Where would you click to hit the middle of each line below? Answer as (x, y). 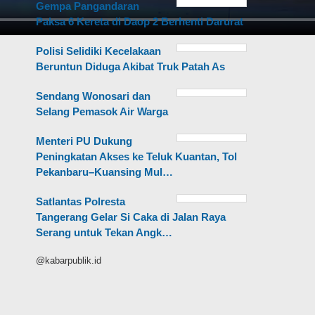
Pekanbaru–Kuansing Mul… (105, 172)
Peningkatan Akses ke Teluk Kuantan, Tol (137, 156)
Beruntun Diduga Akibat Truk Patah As (131, 66)
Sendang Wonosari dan (94, 96)
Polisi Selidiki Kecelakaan (99, 51)
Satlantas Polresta (81, 201)
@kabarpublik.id (69, 260)
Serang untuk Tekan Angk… (104, 232)
